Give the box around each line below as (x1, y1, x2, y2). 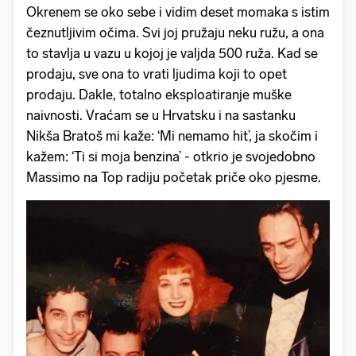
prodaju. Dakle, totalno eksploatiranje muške (26, 87, 292, 103)
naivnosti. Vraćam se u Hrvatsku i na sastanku (26, 107, 296, 124)
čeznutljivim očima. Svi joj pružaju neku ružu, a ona (26, 25, 324, 41)
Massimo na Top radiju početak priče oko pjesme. (26, 169, 321, 186)
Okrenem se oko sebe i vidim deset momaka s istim (26, 4, 330, 21)
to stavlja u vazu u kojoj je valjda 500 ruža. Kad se (26, 45, 318, 62)
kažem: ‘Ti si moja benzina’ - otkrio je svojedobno (26, 149, 315, 165)
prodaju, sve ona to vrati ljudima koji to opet (26, 66, 287, 83)
